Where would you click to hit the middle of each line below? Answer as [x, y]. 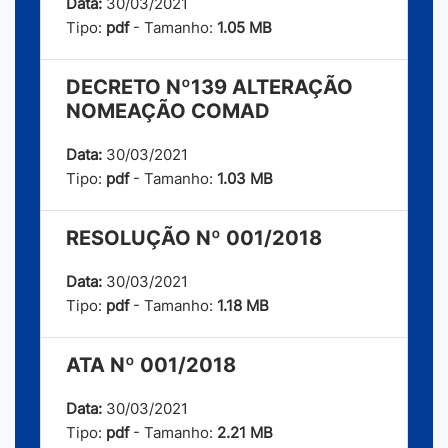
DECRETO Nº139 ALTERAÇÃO [209, 87]
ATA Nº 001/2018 [151, 365]
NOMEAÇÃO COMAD [168, 111]
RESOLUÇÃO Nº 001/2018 [194, 238]
